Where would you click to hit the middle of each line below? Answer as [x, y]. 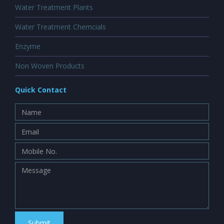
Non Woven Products [50, 66]
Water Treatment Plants [54, 7]
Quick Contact [41, 90]
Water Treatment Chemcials [60, 27]
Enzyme [28, 46]
